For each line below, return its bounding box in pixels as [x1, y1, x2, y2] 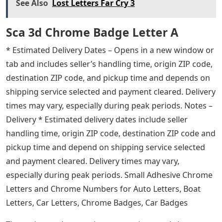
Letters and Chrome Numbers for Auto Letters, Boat [6, 183, 201, 194]
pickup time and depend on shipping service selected [6, 142, 205, 153]
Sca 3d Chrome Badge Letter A [6, 24, 178, 40]
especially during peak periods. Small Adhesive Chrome [6, 169, 213, 180]
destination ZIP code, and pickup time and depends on [6, 72, 210, 83]
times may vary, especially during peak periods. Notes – [6, 100, 213, 111]
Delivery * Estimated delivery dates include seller [6, 114, 188, 125]
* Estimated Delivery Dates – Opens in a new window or [6, 45, 214, 55]
